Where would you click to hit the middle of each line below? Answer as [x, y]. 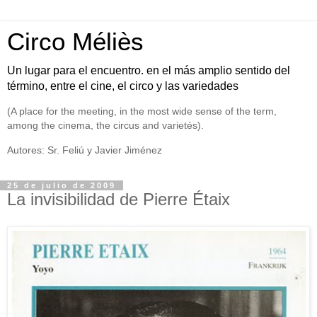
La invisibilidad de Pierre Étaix [119, 200]
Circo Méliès [75, 42]
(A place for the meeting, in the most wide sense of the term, [142, 111]
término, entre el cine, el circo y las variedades [123, 86]
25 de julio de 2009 [62, 186]
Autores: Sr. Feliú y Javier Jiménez [85, 150]
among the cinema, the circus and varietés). [105, 126]
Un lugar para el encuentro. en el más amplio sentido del [149, 70]
